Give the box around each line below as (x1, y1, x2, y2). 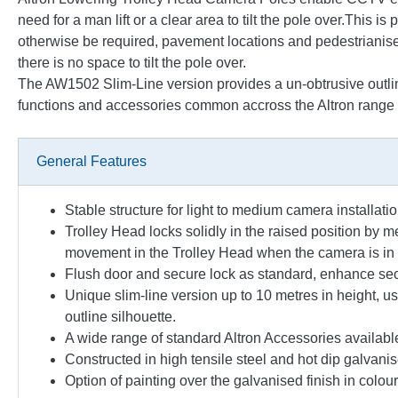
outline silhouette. (64, 308, 176, 324)
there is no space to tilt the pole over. (17, 54, 246, 70)
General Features (36, 154, 147, 170)
